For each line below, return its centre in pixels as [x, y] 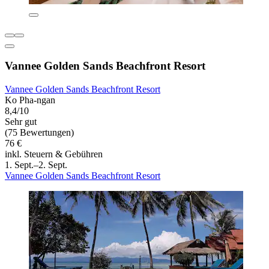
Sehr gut [21, 122]
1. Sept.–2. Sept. [36, 165]
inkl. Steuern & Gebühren [54, 154]
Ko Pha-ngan [30, 100]
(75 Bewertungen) [39, 133]
